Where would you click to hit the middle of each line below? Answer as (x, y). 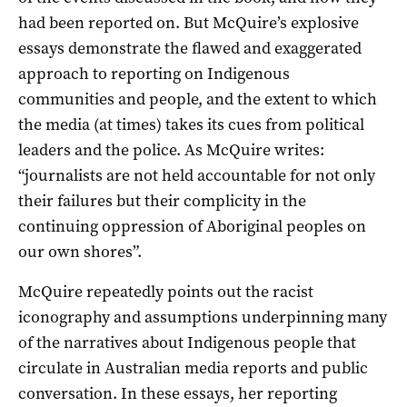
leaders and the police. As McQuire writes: (171, 149)
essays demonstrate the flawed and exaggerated (190, 48)
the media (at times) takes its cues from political (191, 124)
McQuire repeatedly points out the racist (166, 291)
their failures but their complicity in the (162, 200)
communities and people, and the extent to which (198, 99)
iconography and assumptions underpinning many (203, 317)
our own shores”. (80, 251)
